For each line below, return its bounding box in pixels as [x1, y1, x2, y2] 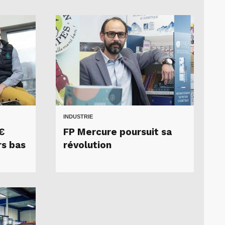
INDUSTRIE [63, 114, 93, 120]
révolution [63, 140, 111, 151]
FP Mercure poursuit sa [63, 127, 172, 138]
